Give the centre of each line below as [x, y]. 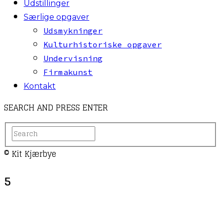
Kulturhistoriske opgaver [103, 44]
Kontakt [40, 86]
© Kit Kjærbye [30, 154]
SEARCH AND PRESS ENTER [56, 108]
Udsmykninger [73, 31]
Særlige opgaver [56, 17]
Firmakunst [68, 72]
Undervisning [73, 58]
